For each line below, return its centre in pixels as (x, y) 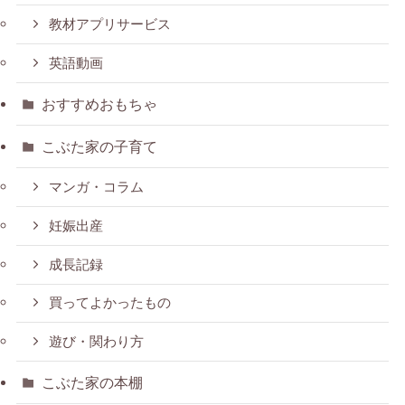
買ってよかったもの (110, 303)
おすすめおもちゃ (100, 104)
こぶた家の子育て (100, 147)
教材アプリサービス (110, 25)
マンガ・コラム (97, 188)
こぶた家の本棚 (93, 383)
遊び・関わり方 (97, 342)
